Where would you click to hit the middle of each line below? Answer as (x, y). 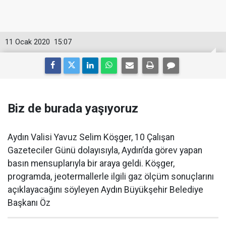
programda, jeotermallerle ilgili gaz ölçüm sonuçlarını (111, 177)
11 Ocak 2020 (27, 42)
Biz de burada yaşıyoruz (73, 109)
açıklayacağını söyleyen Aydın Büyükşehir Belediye (105, 190)
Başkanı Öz (29, 203)
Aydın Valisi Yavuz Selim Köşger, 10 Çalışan (91, 137)
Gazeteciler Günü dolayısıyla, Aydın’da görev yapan (105, 151)
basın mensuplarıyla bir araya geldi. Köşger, (91, 164)
